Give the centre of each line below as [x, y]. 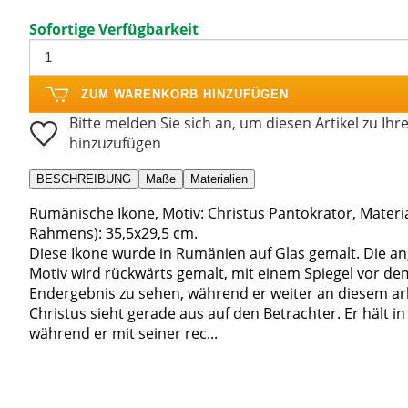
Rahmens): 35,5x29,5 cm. [113, 233]
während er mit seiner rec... [123, 333]
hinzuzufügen [115, 143]
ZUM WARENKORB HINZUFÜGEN [185, 94]
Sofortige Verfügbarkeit [114, 29]
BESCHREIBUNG [84, 178]
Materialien [219, 178]
